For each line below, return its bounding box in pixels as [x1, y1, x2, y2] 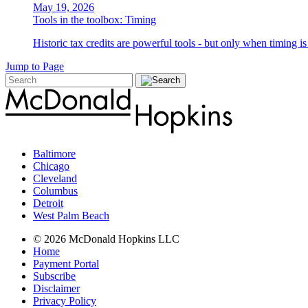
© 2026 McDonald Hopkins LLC [33, 233, 179, 245]
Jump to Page [5, 60, 64, 73]
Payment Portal [33, 258, 99, 270]
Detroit [33, 197, 63, 210]
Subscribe [33, 270, 76, 283]
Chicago [33, 160, 69, 173]
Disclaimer [33, 283, 80, 295]
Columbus [33, 185, 78, 197]
